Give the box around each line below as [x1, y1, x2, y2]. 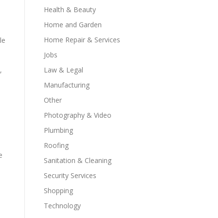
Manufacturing [44, 80, 90, 90]
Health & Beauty [44, 5, 96, 14]
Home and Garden [44, 20, 102, 29]
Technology [44, 201, 81, 210]
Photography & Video [44, 110, 111, 120]
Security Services [44, 171, 96, 180]
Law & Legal [44, 65, 83, 74]
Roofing [44, 141, 69, 150]
